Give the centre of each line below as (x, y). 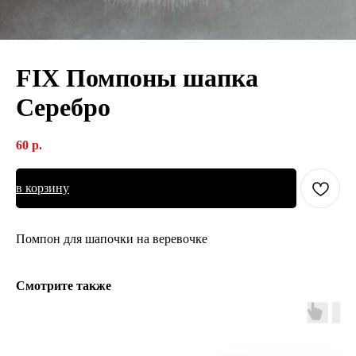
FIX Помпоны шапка (137, 78)
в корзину (43, 188)
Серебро (63, 107)
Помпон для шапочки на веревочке (112, 238)
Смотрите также (64, 285)
